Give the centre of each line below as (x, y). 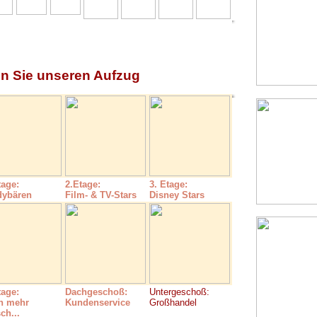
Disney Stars (177, 195)
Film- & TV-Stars (101, 195)
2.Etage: (83, 184)
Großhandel (173, 302)
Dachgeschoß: (96, 292)
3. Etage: (168, 184)
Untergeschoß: (179, 292)
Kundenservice (98, 302)
